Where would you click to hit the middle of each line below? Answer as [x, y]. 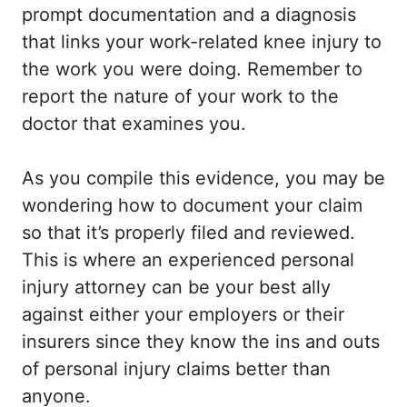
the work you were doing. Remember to [192, 69]
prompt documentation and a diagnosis [189, 15]
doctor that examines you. [134, 124]
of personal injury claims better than [176, 369]
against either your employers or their [183, 315]
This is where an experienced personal [188, 260]
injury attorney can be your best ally [176, 288]
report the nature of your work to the [180, 97]
